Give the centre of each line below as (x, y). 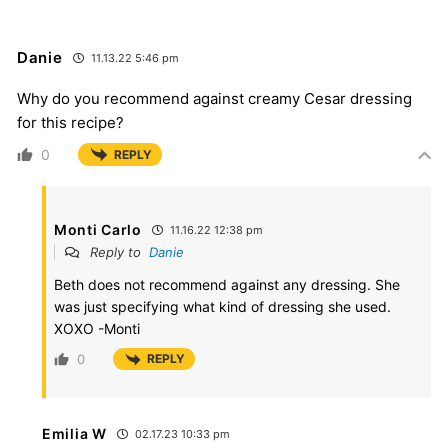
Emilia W (74, 433)
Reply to (117, 252)
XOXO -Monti (97, 329)
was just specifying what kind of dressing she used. (222, 307)
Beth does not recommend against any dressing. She (227, 285)
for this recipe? (70, 123)
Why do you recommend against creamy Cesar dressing (214, 99)
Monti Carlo (98, 230)
